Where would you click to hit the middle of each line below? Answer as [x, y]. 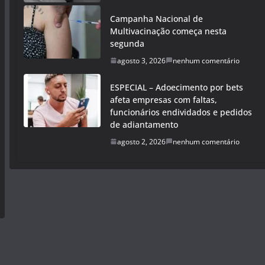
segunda [127, 43]
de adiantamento [144, 124]
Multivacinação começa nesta [168, 31]
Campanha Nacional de [156, 18]
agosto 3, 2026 [141, 60]
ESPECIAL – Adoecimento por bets [177, 87]
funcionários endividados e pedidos [181, 112]
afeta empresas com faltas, [164, 99]
